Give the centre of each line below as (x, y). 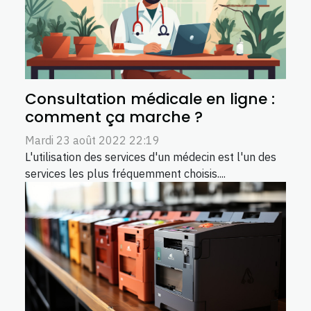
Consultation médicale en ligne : (150, 99)
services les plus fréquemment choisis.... (125, 173)
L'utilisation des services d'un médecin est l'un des (151, 157)
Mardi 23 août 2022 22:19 (92, 140)
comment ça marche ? (114, 117)
